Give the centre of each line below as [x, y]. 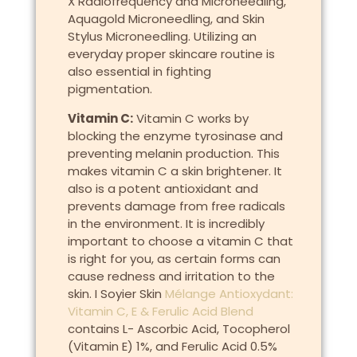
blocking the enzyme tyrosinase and [175, 135]
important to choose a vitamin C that [180, 241]
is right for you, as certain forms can [174, 258]
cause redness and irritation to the [171, 276]
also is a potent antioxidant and [163, 188]
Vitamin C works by [190, 118]
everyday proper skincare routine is [171, 54]
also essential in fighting [139, 72]
